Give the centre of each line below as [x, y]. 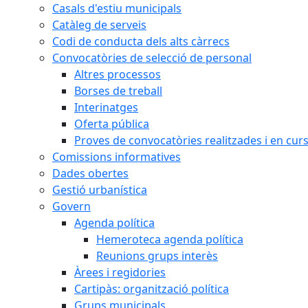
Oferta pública [112, 124]
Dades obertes [90, 173]
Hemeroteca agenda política [170, 239]
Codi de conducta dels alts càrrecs [141, 41]
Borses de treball [118, 91]
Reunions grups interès [157, 256]
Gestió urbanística [100, 190]
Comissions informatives [117, 157]
